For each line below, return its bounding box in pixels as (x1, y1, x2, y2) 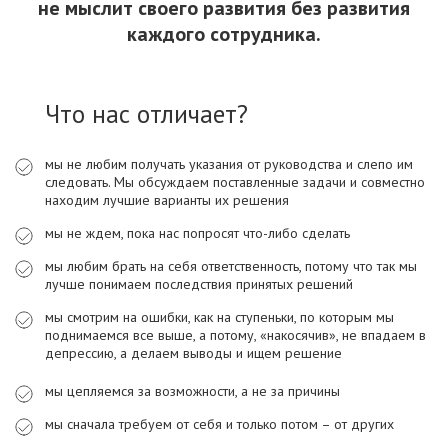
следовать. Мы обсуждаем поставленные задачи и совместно (45, 173, 425, 191)
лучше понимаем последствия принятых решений (45, 275, 353, 293)
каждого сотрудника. (127, 21, 321, 47)
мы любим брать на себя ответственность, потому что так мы (45, 257, 417, 275)
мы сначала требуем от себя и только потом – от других (45, 415, 394, 433)
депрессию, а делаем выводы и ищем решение (45, 344, 342, 362)
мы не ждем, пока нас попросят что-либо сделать (45, 224, 350, 242)
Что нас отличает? (45, 98, 248, 130)
